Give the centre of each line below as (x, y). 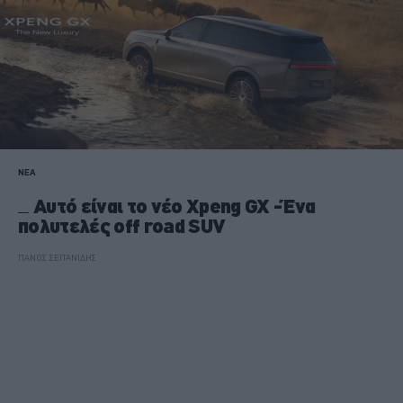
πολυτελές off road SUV (122, 226)
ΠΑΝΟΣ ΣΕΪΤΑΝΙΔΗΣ (57, 257)
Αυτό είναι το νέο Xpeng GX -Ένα (175, 206)
